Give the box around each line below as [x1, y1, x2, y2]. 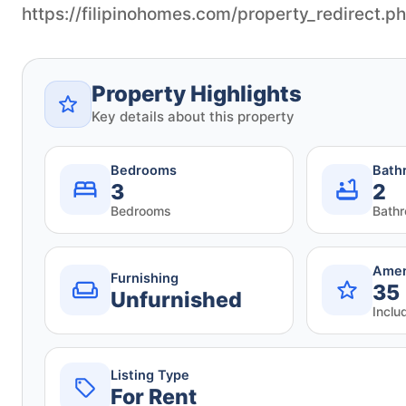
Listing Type [111, 367, 189, 384]
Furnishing [111, 269, 179, 286]
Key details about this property [92, 107, 295, 125]
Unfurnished [111, 286, 242, 313]
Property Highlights [92, 80, 302, 107]
